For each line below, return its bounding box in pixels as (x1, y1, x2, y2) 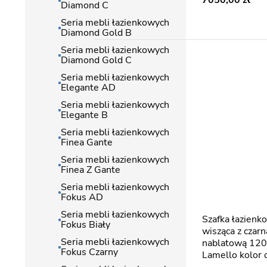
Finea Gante (61, 136, 113, 149)
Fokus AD (61, 191, 103, 204)
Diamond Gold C (61, 54, 132, 67)
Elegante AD (61, 81, 116, 94)
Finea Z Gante (61, 163, 120, 176)
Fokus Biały (61, 218, 110, 231)
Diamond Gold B (61, 26, 132, 39)
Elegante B (61, 108, 108, 122)
